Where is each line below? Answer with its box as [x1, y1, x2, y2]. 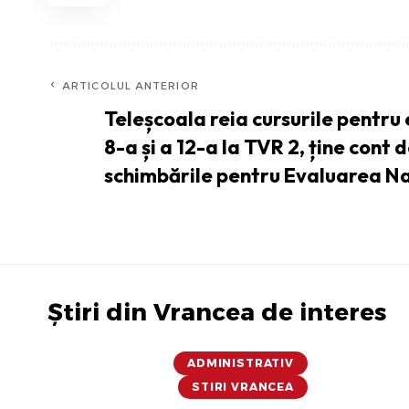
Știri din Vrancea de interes [47, 298, 386, 328]
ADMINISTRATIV [187, 356, 294, 371]
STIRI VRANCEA [192, 380, 294, 394]
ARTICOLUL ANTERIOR [62, 79, 199, 93]
